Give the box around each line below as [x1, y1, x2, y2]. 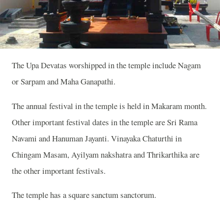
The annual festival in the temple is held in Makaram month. [12, 100, 207, 111]
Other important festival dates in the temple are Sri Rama [12, 116, 197, 128]
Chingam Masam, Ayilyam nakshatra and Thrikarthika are [12, 148, 199, 160]
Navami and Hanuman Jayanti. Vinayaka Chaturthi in [12, 132, 182, 144]
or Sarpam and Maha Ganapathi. [12, 75, 115, 87]
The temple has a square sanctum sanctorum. [12, 189, 159, 201]
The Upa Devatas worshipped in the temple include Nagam [12, 59, 201, 71]
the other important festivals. [12, 165, 106, 176]
